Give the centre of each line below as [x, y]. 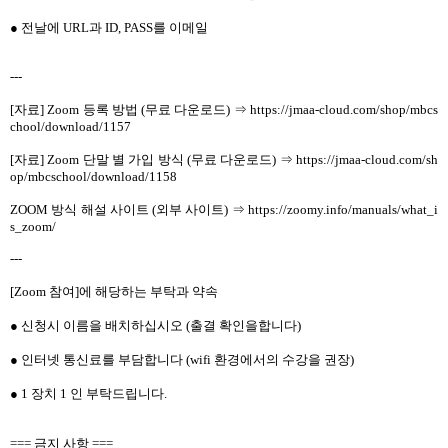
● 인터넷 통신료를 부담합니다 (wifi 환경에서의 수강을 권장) [182, 360]
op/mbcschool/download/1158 [93, 177]
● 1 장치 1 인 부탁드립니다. [88, 394]
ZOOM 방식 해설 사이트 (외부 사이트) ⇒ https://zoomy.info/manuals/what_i [224, 210]
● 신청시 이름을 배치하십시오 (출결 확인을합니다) [155, 326]
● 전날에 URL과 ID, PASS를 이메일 [109, 28]
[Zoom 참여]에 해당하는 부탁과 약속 [114, 292]
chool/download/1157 [70, 127]
